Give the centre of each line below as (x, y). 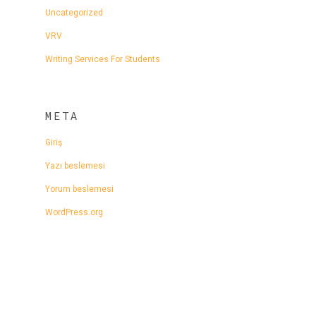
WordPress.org (74, 212)
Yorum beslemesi (79, 189)
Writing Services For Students (103, 59)
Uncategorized (74, 12)
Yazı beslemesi (75, 165)
